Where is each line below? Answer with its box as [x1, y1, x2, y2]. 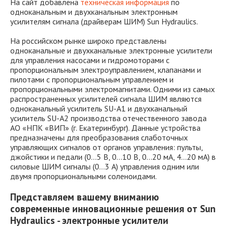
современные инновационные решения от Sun [10, 202, 216, 215]
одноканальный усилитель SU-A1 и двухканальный [10, 103, 187, 113]
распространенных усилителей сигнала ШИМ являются [10, 94, 202, 104]
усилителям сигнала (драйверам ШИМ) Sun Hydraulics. [10, 16, 198, 26]
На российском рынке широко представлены [10, 36, 166, 46]
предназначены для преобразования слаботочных [10, 132, 188, 142]
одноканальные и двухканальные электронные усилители [10, 45, 212, 55]
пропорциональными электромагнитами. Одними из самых [10, 84, 215, 94]
